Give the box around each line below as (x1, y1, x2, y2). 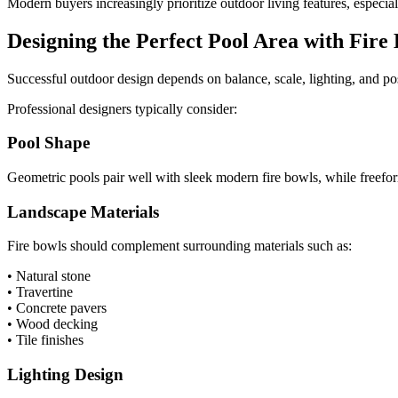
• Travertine (7, 284, 73, 300)
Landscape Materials (7, 202, 159, 221)
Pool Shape (7, 133, 90, 153)
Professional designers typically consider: (7, 100, 237, 116)
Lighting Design (7, 365, 123, 385)
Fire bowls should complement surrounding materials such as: (7, 238, 352, 254)
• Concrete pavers (7, 300, 107, 316)
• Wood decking (7, 316, 98, 332)
